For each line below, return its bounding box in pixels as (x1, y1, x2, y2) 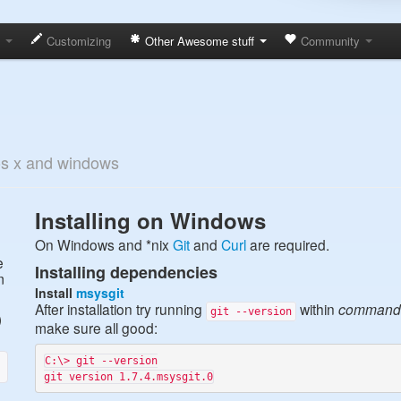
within (296, 299, 338, 319)
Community (297, 32, 363, 49)
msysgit (76, 284, 124, 302)
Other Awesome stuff (141, 32, 258, 49)
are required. (246, 235, 329, 254)
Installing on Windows (35, 205, 266, 235)
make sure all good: (35, 318, 158, 337)
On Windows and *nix (35, 235, 173, 254)
